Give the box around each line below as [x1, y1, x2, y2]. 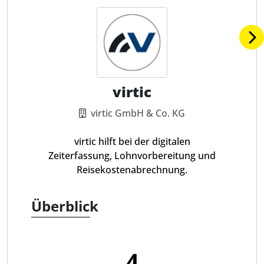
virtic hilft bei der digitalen [74, 135, 190, 148]
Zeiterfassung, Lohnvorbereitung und [48, 149, 216, 162]
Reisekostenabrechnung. [77, 163, 187, 176]
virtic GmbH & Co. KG [91, 107, 185, 120]
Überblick [31, 196, 98, 216]
